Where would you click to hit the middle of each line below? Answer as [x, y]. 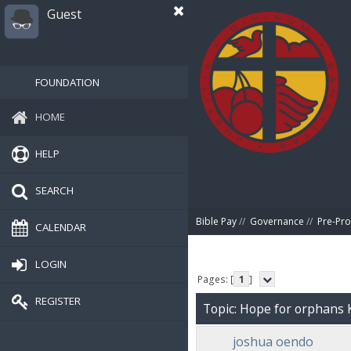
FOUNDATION [67, 82]
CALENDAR [61, 227]
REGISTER [58, 300]
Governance [277, 221]
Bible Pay [216, 221]
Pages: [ [216, 279]
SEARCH [54, 190]
